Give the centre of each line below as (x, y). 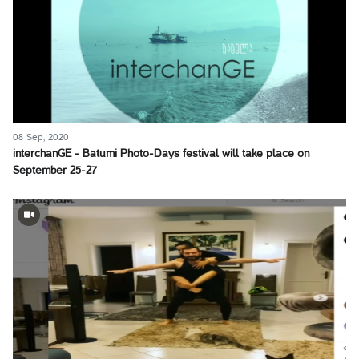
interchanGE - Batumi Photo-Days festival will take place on (161, 154)
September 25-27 (55, 171)
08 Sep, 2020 (41, 137)
